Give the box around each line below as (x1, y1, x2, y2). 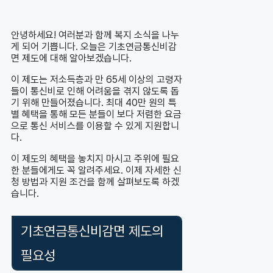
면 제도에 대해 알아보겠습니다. (11, 52, 132, 65)
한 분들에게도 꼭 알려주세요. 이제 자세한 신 (11, 165, 182, 177)
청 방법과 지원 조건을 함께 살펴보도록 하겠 (11, 176, 179, 188)
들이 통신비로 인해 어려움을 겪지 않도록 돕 (11, 85, 179, 97)
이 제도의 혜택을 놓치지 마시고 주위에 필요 (11, 153, 179, 165)
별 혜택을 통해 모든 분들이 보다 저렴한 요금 (11, 108, 182, 121)
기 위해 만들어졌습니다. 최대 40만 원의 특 (11, 97, 177, 109)
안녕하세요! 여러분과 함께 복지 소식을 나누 (11, 29, 179, 41)
